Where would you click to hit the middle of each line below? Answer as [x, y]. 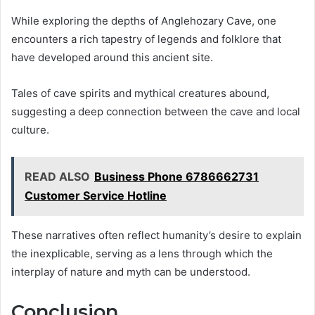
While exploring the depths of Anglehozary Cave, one [144, 21]
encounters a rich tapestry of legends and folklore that [146, 39]
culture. [30, 130]
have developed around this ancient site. [112, 58]
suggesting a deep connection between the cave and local [156, 112]
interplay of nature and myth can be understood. [131, 272]
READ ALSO [57, 177]
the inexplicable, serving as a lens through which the [142, 254]
